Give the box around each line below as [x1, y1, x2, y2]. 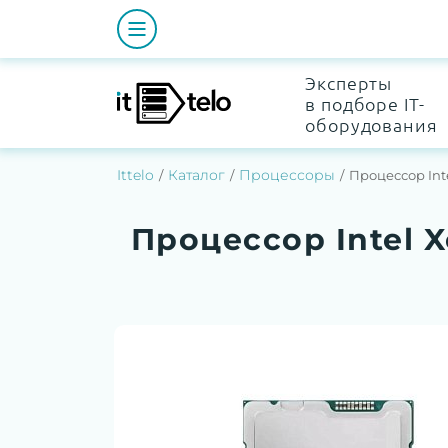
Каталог [168, 166, 225, 184]
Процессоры [239, 166, 335, 184]
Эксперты [305, 70, 393, 94]
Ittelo [117, 166, 154, 184]
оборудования [305, 112, 438, 136]
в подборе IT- [305, 91, 425, 115]
